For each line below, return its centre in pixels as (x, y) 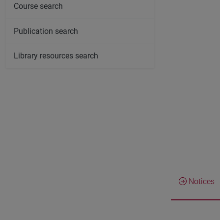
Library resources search (56, 56)
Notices (201, 181)
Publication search (46, 31)
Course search (38, 6)
